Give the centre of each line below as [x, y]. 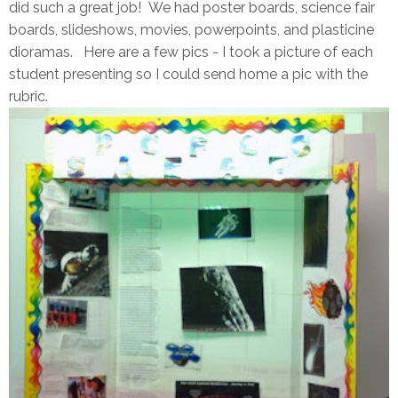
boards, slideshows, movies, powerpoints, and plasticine [191, 30]
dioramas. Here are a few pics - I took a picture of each [191, 52]
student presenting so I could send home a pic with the [188, 74]
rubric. [28, 96]
